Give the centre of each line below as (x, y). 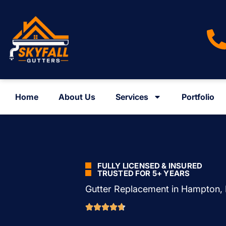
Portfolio (198, 97)
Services (132, 97)
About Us (77, 97)
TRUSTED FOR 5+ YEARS (144, 173)
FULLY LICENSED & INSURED (150, 165)
